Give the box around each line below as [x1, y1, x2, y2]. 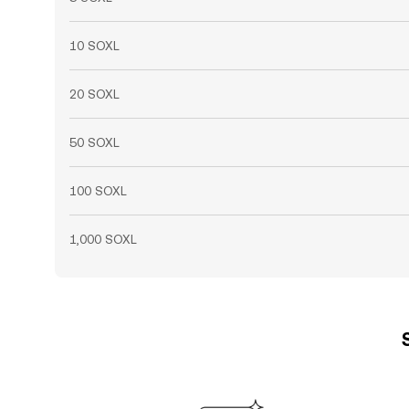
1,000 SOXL [69, 232, 137, 246]
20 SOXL [69, 87, 120, 101]
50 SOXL [69, 135, 120, 150]
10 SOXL [69, 38, 120, 53]
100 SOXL [69, 184, 127, 198]
